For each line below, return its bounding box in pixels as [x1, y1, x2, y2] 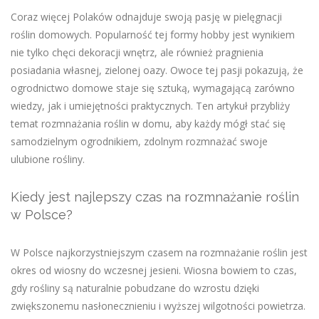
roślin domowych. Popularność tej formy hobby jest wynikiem [11, 28, 295, 42]
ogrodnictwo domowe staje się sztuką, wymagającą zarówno [11, 81, 295, 95]
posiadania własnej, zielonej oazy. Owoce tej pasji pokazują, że [11, 63, 303, 78]
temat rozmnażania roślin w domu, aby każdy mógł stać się [11, 117, 286, 131]
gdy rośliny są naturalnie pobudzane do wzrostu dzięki [11, 281, 259, 296]
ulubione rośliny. [11, 152, 85, 167]
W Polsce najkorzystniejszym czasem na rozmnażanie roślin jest [11, 246, 308, 260]
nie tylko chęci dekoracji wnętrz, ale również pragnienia [11, 46, 263, 60]
